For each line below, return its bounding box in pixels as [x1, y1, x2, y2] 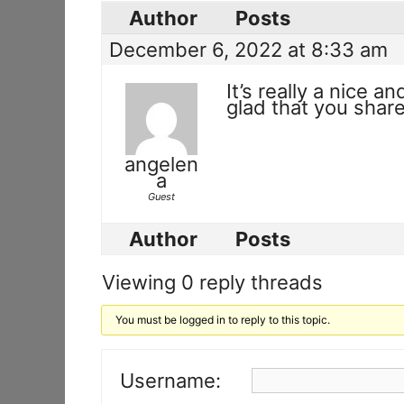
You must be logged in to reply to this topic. [115, 313, 331, 326]
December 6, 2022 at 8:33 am [109, 38, 388, 61]
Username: [120, 368, 221, 392]
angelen [124, 152, 198, 176]
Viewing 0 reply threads [102, 271, 323, 294]
